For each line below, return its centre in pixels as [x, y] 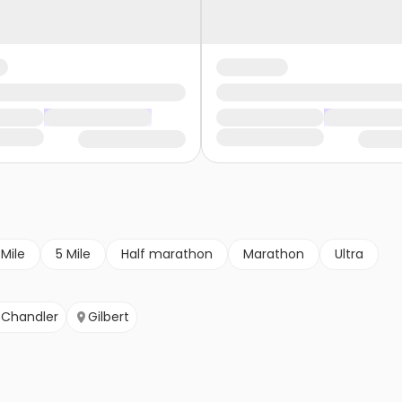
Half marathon [167, 254]
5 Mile [73, 254]
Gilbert [109, 317]
